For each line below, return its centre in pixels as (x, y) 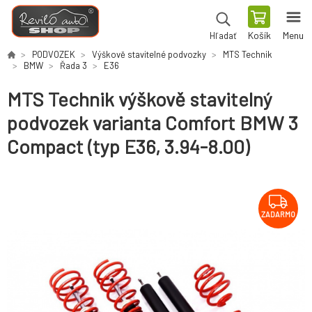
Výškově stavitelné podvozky (149, 54)
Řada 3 (73, 65)
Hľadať (223, 36)
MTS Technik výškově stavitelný (140, 99)
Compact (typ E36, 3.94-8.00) (128, 147)
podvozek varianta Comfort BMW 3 (153, 123)
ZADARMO (278, 214)
